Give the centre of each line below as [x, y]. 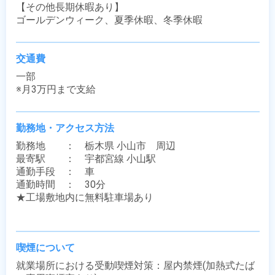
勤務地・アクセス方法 [65, 128]
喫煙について [45, 248]
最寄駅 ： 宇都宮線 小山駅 [86, 159]
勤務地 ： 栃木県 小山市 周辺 [96, 146]
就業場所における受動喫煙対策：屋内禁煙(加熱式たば [135, 265]
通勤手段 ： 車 [55, 172]
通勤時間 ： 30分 [61, 184]
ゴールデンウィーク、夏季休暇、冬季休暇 [109, 20]
